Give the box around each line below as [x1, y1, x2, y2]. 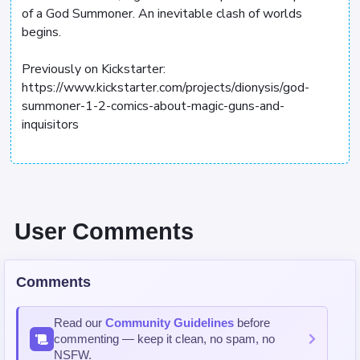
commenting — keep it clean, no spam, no [54, 332, 275, 346]
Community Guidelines [105, 316, 234, 330]
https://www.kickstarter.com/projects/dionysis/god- [22, 79, 309, 97]
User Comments [14, 219, 194, 245]
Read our [54, 316, 105, 330]
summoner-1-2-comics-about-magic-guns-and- [22, 97, 284, 116]
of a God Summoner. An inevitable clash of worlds [22, 5, 302, 23]
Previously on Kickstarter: [22, 60, 166, 79]
